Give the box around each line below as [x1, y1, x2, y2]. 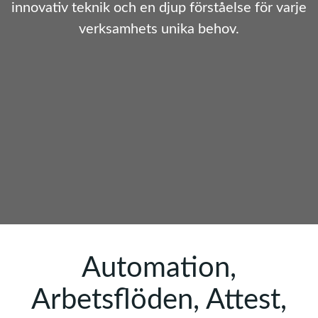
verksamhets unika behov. [79, 22, 239, 36]
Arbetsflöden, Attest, [31, 286, 287, 314]
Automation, [82, 254, 236, 283]
